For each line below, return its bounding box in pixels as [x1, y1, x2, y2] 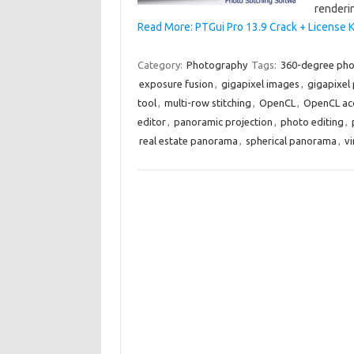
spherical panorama [245, 135, 337, 146]
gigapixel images [220, 78, 299, 89]
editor [137, 116, 166, 127]
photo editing [280, 116, 344, 127]
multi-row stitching [164, 97, 251, 108]
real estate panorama [138, 135, 238, 146]
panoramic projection [173, 116, 273, 127]
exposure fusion [138, 78, 213, 89]
